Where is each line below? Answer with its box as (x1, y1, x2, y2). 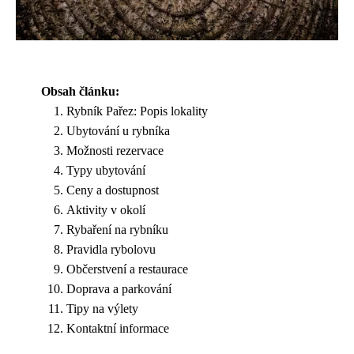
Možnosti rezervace (66, 144, 164, 158)
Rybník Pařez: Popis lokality (66, 104, 208, 119)
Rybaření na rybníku (66, 223, 168, 237)
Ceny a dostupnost (66, 183, 159, 198)
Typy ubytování (66, 164, 145, 178)
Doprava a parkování (66, 282, 171, 296)
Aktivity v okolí (66, 203, 145, 217)
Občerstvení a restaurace (66, 262, 188, 277)
